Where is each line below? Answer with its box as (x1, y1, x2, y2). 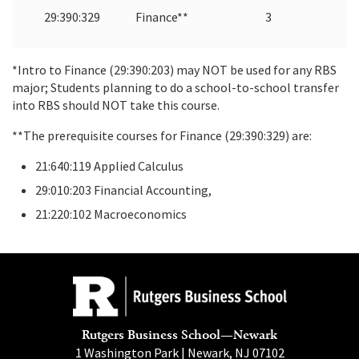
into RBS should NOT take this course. (12, 96, 220, 113)
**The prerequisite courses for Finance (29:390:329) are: (12, 127, 312, 143)
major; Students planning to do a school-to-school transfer (12, 79, 339, 95)
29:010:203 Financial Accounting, (34, 181, 212, 198)
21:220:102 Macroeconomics (34, 205, 187, 222)
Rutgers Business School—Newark (82, 326, 277, 342)
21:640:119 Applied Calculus (34, 157, 184, 174)
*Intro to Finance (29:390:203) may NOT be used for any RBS (12, 61, 337, 78)
